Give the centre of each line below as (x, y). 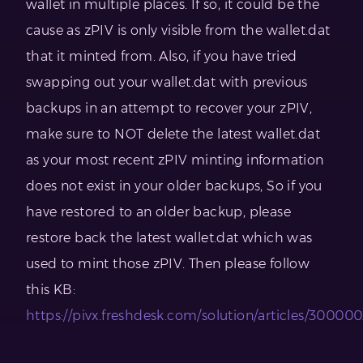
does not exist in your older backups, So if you (174, 186)
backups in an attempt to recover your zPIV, (169, 108)
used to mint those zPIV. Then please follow (168, 263)
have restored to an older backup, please (158, 211)
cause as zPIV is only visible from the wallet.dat (178, 30)
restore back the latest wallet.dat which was (169, 237)
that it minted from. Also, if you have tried (162, 56)
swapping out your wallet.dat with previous (167, 82)
